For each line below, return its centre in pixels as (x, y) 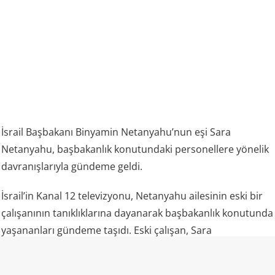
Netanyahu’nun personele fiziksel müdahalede (109, 248)
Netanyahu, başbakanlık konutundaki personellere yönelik (135, 149)
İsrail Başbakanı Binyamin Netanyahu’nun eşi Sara (116, 132)
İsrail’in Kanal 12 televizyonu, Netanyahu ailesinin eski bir (132, 196)
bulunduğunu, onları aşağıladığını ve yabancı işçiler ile (126, 265)
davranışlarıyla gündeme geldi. (72, 167)
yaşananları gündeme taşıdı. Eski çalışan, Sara (107, 230)
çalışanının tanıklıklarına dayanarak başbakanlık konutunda (137, 213)
